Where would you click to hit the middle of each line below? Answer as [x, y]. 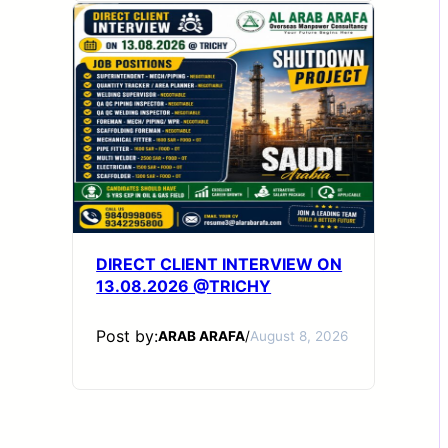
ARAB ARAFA [202, 336]
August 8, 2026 [299, 336]
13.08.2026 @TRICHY [184, 286]
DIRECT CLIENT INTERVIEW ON [219, 264]
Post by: [127, 336]
